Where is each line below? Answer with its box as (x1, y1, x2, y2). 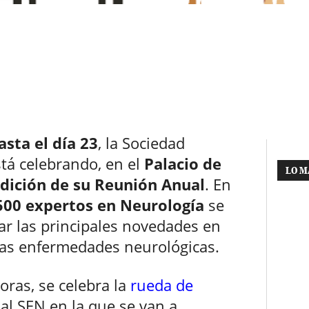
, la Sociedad (98, 132, 185, 154)
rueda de (130, 275, 193, 296)
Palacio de (144, 153, 221, 175)
